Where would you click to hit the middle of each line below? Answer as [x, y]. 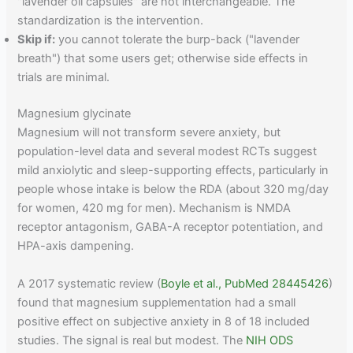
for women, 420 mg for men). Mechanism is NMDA [154, 208]
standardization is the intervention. [111, 21]
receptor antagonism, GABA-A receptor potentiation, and [171, 227]
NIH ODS [270, 340]
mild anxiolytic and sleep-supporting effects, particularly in [173, 171]
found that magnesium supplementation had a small [157, 302]
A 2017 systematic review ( [89, 283]
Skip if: [37, 40]
